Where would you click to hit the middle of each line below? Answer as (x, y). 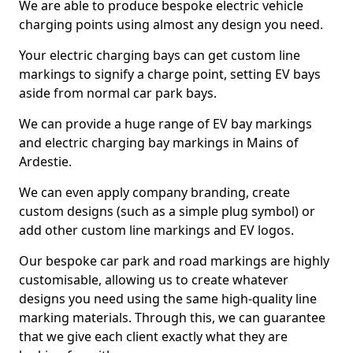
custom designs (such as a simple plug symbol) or (167, 211)
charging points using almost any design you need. (171, 24)
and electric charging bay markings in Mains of (159, 143)
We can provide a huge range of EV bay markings (165, 124)
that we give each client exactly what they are (153, 336)
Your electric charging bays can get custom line (160, 55)
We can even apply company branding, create (154, 192)
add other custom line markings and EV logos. (156, 230)
